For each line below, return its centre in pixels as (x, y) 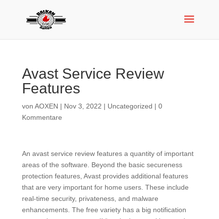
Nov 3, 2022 (83, 106)
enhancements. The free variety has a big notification (104, 210)
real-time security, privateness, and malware (90, 198)
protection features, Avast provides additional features (105, 176)
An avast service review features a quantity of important (108, 153)
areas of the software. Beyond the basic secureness (102, 165)
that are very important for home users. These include (105, 187)
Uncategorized (130, 106)
